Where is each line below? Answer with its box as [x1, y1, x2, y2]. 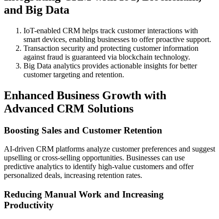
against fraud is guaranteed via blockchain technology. [23, 52, 190, 61]
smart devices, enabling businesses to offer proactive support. [23, 35, 211, 44]
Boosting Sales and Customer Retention [4, 125, 162, 135]
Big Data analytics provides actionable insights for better [23, 61, 197, 70]
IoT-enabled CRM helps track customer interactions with [23, 26, 198, 35]
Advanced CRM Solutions [4, 102, 133, 115]
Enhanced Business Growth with [4, 88, 166, 102]
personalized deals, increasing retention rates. [4, 171, 142, 180]
